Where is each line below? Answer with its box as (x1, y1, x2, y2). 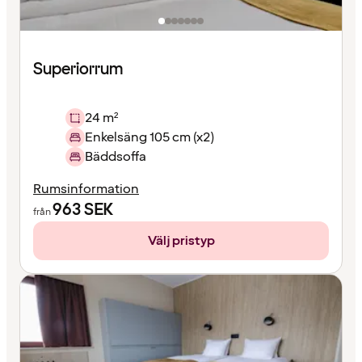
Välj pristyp (147, 232, 215, 250)
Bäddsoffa (85, 148, 146, 166)
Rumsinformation (33, 180, 139, 199)
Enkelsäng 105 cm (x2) (85, 128, 214, 147)
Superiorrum (33, 58, 123, 82)
